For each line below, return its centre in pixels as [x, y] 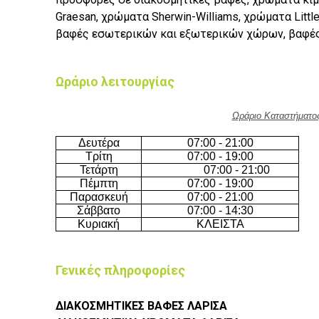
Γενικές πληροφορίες [120, 271]
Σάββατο [99, 211]
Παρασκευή [99, 197]
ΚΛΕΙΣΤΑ [220, 224]
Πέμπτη [99, 184]
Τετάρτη [99, 170]
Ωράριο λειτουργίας [115, 82]
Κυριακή [99, 224]
